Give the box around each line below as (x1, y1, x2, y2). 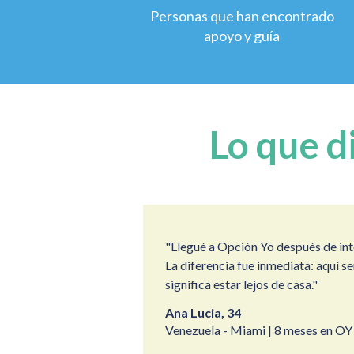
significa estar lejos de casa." (164, 277, 318, 292)
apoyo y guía (204, 27, 281, 44)
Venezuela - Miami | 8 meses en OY (164, 322, 352, 337)
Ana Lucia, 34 (164, 305, 241, 320)
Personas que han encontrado (149, 7, 334, 24)
